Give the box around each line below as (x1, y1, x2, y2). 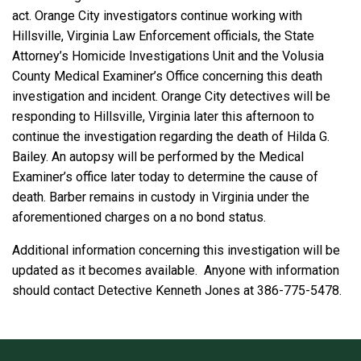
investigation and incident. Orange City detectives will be (12, 89, 330, 105)
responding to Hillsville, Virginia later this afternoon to (12, 109, 314, 125)
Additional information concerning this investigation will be (12, 243, 340, 259)
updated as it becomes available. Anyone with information (12, 263, 339, 279)
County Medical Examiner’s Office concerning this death (12, 68, 322, 85)
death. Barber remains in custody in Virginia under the (12, 189, 309, 205)
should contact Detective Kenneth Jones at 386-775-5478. (12, 283, 342, 299)
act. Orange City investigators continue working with (12, 8, 302, 24)
